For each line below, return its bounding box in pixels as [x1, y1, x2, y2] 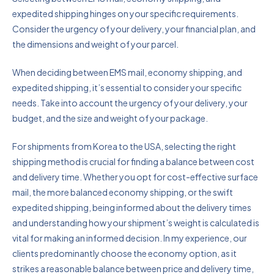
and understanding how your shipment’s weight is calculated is [12, 217, 259, 229]
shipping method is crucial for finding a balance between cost [12, 156, 254, 168]
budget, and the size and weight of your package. [12, 113, 208, 124]
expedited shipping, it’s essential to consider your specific [12, 82, 242, 94]
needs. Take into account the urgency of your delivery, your [12, 97, 248, 109]
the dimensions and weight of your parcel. [12, 39, 179, 50]
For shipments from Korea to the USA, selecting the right [12, 141, 236, 152]
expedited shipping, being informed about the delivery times [12, 202, 251, 213]
